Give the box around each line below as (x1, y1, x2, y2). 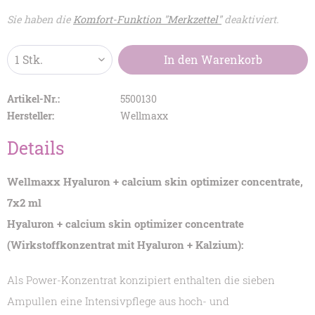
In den (164, 52, 199, 67)
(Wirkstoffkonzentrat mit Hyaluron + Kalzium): (7, 238, 243, 252)
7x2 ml (7, 195, 41, 210)
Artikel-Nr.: (7, 92, 60, 106)
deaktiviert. (221, 13, 278, 27)
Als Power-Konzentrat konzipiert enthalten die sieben (7, 273, 275, 288)
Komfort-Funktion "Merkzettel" (73, 13, 221, 27)
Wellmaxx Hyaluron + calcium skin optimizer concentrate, (7, 174, 303, 189)
